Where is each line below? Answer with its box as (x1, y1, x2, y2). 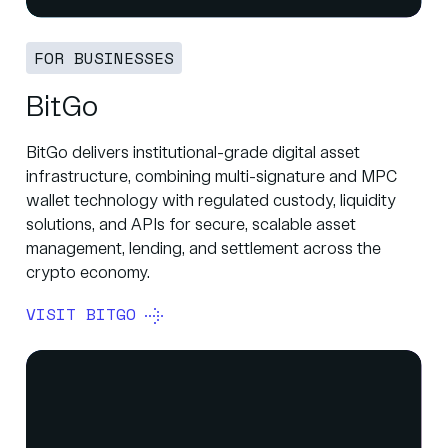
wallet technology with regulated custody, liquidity (26, 193, 396, 211)
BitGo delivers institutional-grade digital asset (26, 145, 360, 163)
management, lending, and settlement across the (26, 241, 381, 259)
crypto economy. (26, 265, 150, 283)
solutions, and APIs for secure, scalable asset (26, 217, 356, 235)
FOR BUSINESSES (34, 46, 174, 71)
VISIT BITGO (26, 302, 136, 327)
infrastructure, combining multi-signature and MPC (26, 169, 397, 187)
